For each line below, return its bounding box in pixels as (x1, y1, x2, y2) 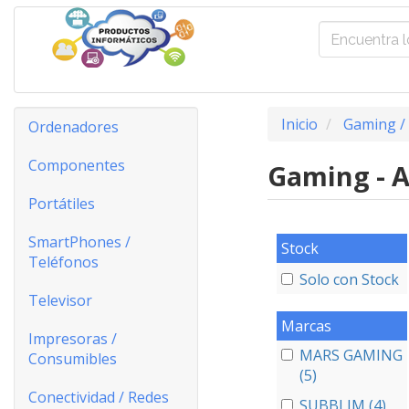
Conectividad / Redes (28, 387, 169, 407)
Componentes (28, 155, 125, 175)
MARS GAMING (299, 344, 403, 365)
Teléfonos (28, 252, 99, 272)
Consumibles (28, 349, 117, 369)
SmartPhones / (28, 232, 131, 252)
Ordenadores (28, 117, 119, 137)
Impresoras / (28, 329, 117, 349)
